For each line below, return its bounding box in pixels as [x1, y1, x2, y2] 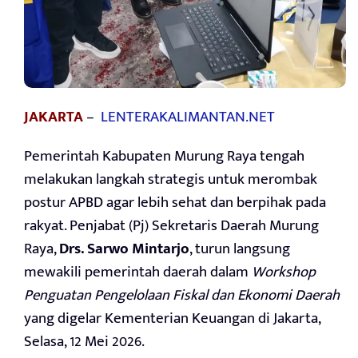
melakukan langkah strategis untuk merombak [24, 167, 317, 193]
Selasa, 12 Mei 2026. [24, 329, 145, 355]
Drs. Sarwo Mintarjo [59, 237, 189, 262]
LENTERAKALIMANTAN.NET [101, 105, 275, 130]
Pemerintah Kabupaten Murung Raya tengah [24, 144, 304, 169]
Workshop [252, 260, 316, 285]
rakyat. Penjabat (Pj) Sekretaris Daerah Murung [24, 213, 319, 239]
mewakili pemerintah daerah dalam [24, 260, 252, 285]
